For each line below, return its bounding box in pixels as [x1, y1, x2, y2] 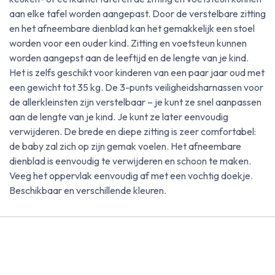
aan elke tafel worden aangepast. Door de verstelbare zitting [9, 7, 266, 20]
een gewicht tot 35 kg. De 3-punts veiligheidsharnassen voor [9, 81, 263, 93]
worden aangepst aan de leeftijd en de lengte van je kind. [9, 52, 249, 64]
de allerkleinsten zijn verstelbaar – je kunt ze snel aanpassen [9, 96, 261, 108]
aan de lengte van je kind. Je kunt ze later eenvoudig [9, 110, 228, 123]
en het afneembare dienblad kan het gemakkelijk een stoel [9, 22, 255, 34]
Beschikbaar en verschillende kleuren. [9, 184, 166, 196]
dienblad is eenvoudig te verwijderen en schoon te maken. [9, 155, 251, 167]
